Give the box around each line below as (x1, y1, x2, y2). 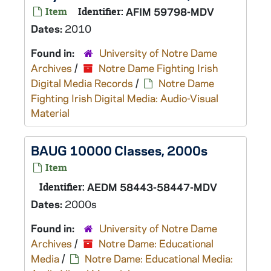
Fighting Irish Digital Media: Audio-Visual (31, 91, 218, 105)
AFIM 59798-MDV (126, 5, 214, 18)
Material (31, 106, 70, 119)
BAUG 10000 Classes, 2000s (31, 142, 207, 158)
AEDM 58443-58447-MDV (87, 180, 217, 194)
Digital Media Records (31, 76, 133, 90)
